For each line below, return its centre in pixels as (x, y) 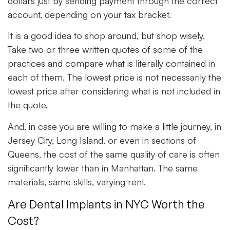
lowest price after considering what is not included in (114, 91)
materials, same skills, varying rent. (77, 181)
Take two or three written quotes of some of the (105, 50)
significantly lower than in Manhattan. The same (103, 168)
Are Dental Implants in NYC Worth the (106, 204)
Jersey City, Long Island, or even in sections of (102, 140)
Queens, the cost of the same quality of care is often (114, 154)
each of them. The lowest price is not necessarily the (114, 77)
